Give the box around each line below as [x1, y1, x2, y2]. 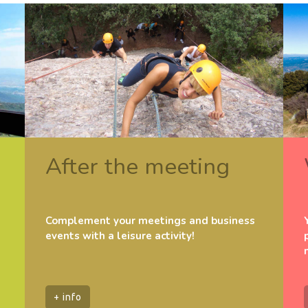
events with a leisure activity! [45, 229, 195, 243]
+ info [53, 291, 82, 303]
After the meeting [45, 151, 230, 183]
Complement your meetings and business [45, 214, 255, 228]
